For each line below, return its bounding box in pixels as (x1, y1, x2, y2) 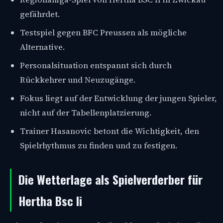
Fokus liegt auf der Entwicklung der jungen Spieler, (20, 92, 217, 104)
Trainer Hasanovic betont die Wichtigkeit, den (20, 125, 199, 137)
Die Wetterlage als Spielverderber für (18, 170, 203, 188)
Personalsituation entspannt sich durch (20, 59, 172, 71)
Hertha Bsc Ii (18, 191, 82, 210)
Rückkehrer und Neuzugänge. (20, 74, 135, 86)
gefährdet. (20, 8, 60, 20)
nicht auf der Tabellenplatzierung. (20, 107, 151, 118)
